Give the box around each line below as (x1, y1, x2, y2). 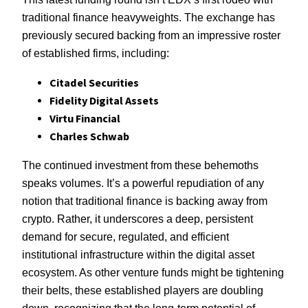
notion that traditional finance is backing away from (22, 194, 267, 207)
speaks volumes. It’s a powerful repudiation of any (22, 176, 264, 189)
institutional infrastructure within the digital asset (22, 247, 254, 261)
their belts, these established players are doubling (22, 283, 263, 296)
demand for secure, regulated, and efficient (22, 230, 229, 243)
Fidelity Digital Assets (49, 93, 159, 107)
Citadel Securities (49, 75, 139, 89)
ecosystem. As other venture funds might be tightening (22, 265, 284, 278)
